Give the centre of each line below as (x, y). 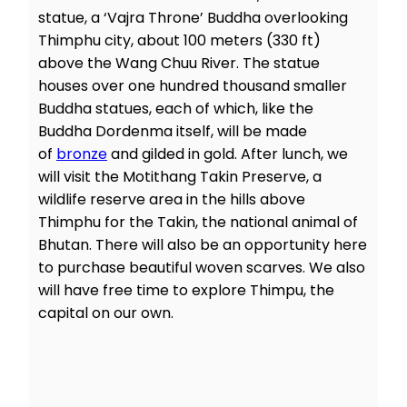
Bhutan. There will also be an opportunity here (203, 244)
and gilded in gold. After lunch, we (228, 154)
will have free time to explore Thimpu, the (186, 290)
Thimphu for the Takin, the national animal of (198, 222)
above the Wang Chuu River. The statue (179, 63)
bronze (82, 154)
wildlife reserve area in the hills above (172, 199)
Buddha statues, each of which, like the (176, 108)
